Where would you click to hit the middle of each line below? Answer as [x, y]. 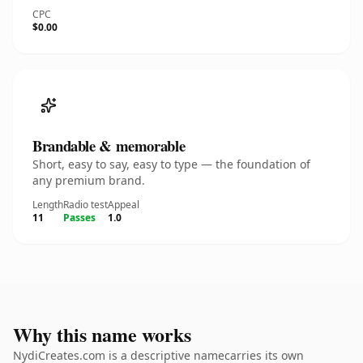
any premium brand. [89, 180]
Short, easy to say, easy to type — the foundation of [171, 164]
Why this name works [102, 334]
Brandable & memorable [109, 145]
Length [48, 205]
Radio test [85, 205]
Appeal [124, 205]
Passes [79, 218]
